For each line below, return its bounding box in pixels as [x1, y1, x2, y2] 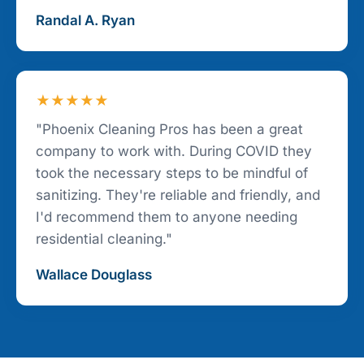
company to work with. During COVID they [36, 143, 312, 160]
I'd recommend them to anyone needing [36, 209, 297, 226]
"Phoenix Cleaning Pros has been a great [36, 121, 303, 138]
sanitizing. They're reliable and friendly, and [36, 187, 320, 204]
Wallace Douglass [36, 266, 152, 284]
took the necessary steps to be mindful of [36, 165, 308, 182]
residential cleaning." [36, 231, 172, 248]
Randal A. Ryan [36, 12, 135, 29]
